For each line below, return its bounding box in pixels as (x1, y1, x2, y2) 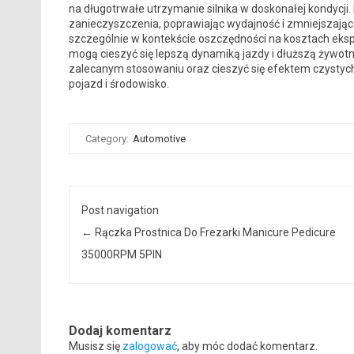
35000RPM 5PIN (81, 247, 163, 261)
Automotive (132, 132, 186, 145)
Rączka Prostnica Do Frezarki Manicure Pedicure (92, 225, 337, 239)
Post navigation (81, 203, 160, 217)
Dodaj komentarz (68, 323, 171, 339)
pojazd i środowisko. (68, 77, 169, 90)
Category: (85, 132, 131, 145)
